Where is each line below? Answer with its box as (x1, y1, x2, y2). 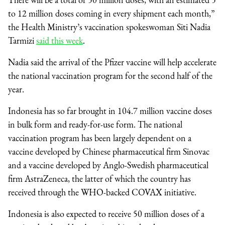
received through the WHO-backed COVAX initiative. (8, 186, 196, 198)
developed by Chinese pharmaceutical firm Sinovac (35, 146, 209, 158)
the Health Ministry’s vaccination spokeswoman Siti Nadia (8, 21, 210, 33)
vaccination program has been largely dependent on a (8, 132, 191, 144)
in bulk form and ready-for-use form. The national (8, 119, 182, 131)
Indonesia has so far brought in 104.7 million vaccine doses (8, 105, 212, 117)
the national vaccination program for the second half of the (8, 70, 212, 82)
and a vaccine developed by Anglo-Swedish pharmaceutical (8, 159, 208, 171)
